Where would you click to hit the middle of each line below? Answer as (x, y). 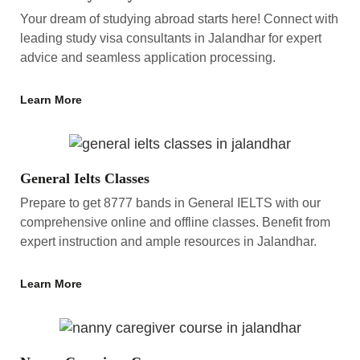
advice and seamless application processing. (148, 57)
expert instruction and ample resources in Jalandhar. (168, 241)
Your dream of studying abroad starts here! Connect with (179, 18)
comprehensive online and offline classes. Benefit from (175, 222)
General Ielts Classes (85, 178)
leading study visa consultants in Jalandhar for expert (171, 38)
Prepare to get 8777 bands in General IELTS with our (170, 202)
